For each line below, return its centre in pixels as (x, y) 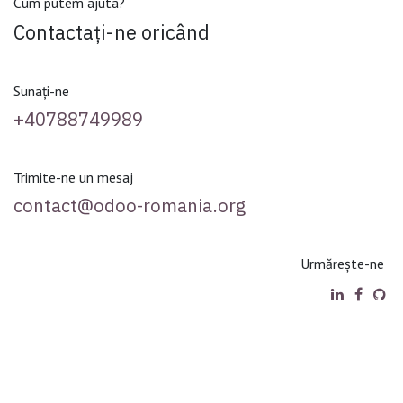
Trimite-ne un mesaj (73, 177)
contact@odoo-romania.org (130, 205)
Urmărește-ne (342, 263)
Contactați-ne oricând (112, 32)
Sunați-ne (41, 90)
